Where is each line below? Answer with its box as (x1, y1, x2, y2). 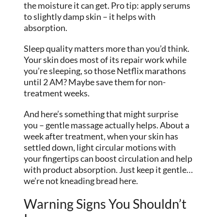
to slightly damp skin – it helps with (24, 11, 156, 22)
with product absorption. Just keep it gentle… (24, 164, 193, 175)
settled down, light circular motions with (24, 142, 176, 153)
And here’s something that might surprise (24, 108, 179, 120)
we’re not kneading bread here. (24, 175, 139, 186)
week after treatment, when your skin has (24, 131, 179, 142)
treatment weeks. (24, 88, 90, 99)
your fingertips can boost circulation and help (24, 153, 193, 164)
